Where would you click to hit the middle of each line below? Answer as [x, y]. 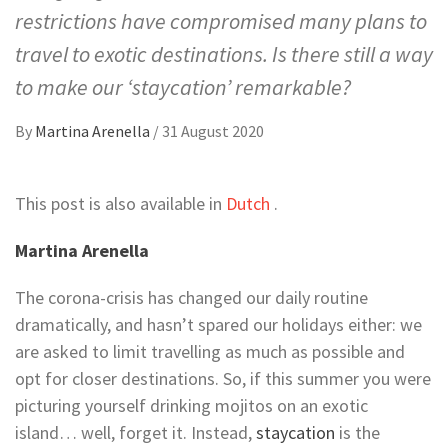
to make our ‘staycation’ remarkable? [183, 86]
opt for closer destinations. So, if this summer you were [223, 378]
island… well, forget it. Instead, [135, 432]
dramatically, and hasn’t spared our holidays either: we [218, 324]
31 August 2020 [213, 130]
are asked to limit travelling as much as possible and [210, 351]
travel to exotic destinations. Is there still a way [224, 53]
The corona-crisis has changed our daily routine [191, 297]
